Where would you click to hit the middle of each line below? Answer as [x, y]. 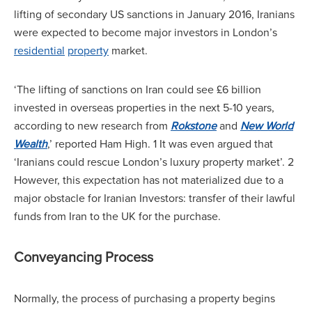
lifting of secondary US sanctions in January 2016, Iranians [154, 14]
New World [267, 126]
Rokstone [194, 126]
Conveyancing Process [84, 257]
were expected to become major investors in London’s [146, 32]
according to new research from [92, 126]
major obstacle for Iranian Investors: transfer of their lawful [155, 198]
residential [39, 50]
